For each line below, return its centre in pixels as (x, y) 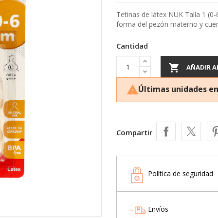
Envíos (158, 209)
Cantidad (132, 45)
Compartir (134, 132)
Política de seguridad (181, 173)
